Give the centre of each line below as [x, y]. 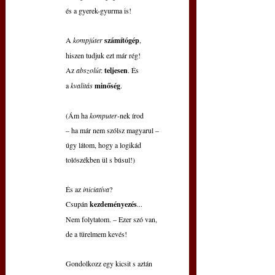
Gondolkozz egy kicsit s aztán [109, 264]
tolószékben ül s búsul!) [100, 160]
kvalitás [83, 86]
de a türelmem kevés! [96, 234]
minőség [107, 86]
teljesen [116, 71]
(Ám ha [78, 116]
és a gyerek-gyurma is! [99, 11]
